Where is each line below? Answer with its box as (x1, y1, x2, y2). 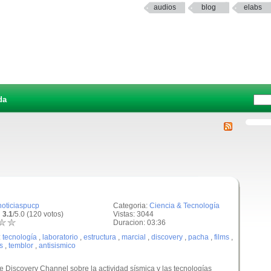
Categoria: (113, 201, 149, 210)
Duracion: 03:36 (113, 218, 166, 227)
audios (153, 3, 176, 11)
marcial (122, 233, 146, 241)
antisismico (39, 241, 76, 250)
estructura (83, 233, 116, 241)
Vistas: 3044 (113, 210, 154, 218)
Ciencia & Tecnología (149, 201, 220, 210)
